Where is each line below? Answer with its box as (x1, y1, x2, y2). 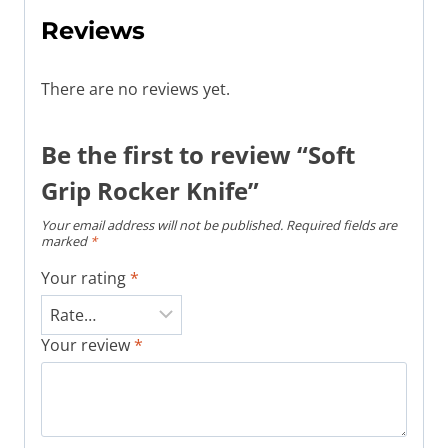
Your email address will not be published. (41, 216, 283, 235)
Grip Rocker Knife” (41, 174, 259, 208)
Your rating (41, 267, 130, 290)
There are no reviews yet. (41, 78, 230, 101)
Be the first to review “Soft (41, 138, 355, 172)
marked (41, 232, 90, 251)
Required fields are (286, 216, 397, 235)
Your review (41, 334, 134, 357)
